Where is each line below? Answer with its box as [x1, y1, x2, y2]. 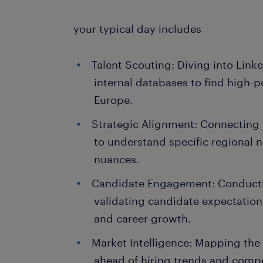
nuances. [94, 153, 140, 166]
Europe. [94, 93, 133, 106]
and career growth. [94, 212, 191, 225]
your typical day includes [73, 22, 202, 35]
